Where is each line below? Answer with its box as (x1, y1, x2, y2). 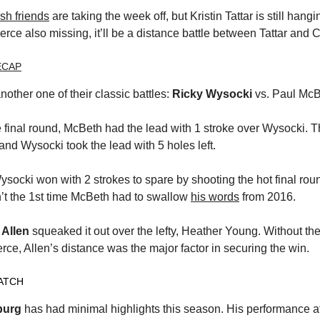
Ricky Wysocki (172, 87, 252, 100)
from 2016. (239, 190, 296, 203)
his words (191, 190, 239, 203)
